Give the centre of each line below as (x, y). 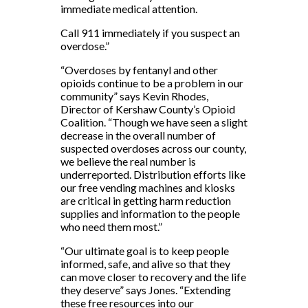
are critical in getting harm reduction (146, 200)
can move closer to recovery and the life (153, 276)
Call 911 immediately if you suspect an (150, 32)
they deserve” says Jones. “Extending (146, 289)
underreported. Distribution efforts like (153, 174)
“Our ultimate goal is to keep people (145, 250)
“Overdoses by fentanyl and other (139, 69)
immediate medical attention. (129, 8)
